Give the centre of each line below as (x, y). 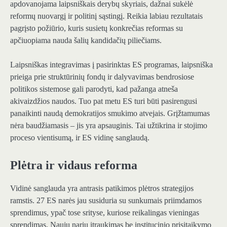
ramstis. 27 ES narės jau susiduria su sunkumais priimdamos (106, 201)
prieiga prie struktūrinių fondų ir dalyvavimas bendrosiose (102, 77)
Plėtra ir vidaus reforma (74, 165)
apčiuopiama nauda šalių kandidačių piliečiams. (86, 40)
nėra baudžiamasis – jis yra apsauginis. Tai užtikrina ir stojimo (109, 125)
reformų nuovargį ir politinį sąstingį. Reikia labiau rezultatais (106, 16)
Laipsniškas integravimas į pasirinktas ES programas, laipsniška (111, 64)
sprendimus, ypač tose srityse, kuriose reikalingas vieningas (105, 213)
